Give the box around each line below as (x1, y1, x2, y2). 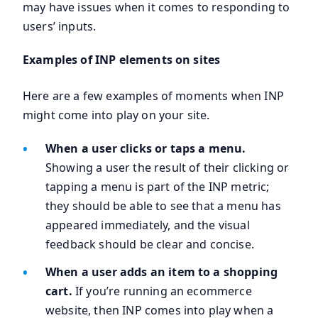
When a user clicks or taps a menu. (45, 140, 246, 156)
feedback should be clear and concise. (45, 236, 254, 252)
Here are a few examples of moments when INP (23, 87, 284, 104)
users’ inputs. (23, 18, 97, 34)
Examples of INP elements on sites (23, 51, 221, 67)
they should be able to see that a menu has (45, 197, 281, 214)
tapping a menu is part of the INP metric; (45, 178, 270, 194)
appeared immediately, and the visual (45, 216, 250, 233)
